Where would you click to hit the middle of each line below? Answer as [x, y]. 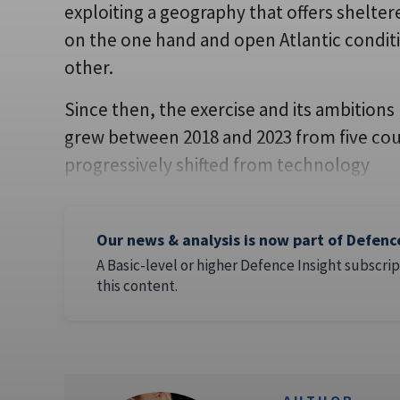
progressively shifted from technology [217, 164]
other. [89, 67]
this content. [137, 286]
